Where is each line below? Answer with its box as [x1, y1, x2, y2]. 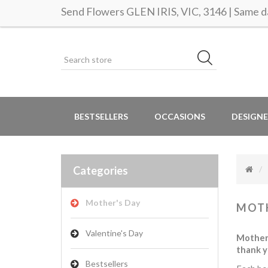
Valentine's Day [86, 228, 143, 238]
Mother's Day [86, 197, 140, 208]
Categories [73, 164, 128, 177]
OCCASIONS [154, 111, 205, 121]
